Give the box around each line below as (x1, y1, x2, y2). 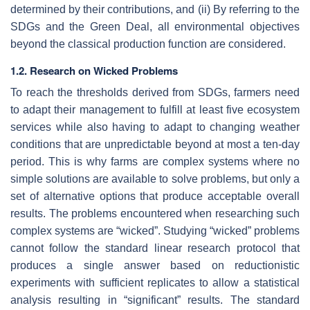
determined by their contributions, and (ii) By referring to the (10, 3, 300, 15)
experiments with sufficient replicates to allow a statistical (10, 276, 300, 289)
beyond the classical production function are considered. (10, 37, 286, 50)
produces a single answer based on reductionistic (10, 259, 300, 271)
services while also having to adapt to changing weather (10, 120, 300, 133)
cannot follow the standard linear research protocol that (10, 241, 300, 254)
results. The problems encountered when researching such (10, 207, 300, 219)
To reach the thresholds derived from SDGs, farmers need (10, 86, 300, 98)
